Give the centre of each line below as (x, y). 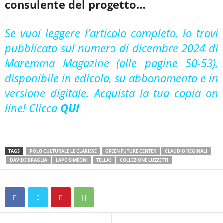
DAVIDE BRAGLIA (29, 160)
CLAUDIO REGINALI (186, 151)
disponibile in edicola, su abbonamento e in (111, 78)
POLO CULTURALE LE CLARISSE (63, 151)
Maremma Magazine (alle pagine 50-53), (111, 63)
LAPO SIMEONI (72, 160)
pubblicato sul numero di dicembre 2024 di (111, 48)
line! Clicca (33, 108)
